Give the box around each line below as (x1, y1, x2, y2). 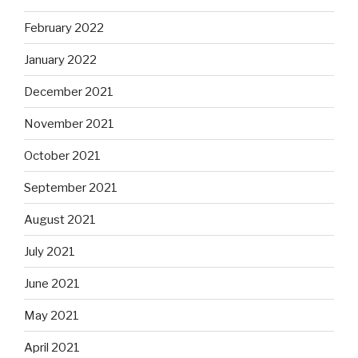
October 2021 (24, 148, 101, 163)
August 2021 (24, 212, 96, 227)
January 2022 (24, 52, 97, 67)
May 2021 (24, 308, 79, 323)
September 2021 (24, 180, 117, 195)
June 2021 (24, 276, 80, 291)
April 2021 (24, 340, 80, 355)
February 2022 (24, 20, 104, 35)
